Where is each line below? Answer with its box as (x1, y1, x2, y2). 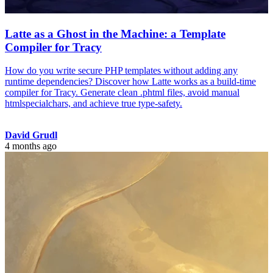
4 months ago (5, 141, 57, 152)
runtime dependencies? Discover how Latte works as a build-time (5, 76, 256, 87)
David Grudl (5, 130, 57, 141)
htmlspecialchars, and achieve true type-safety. (5, 98, 182, 109)
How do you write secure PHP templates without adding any (5, 65, 238, 76)
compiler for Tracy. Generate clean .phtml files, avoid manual (5, 87, 239, 98)
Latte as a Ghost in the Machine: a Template (5, 27, 225, 40)
